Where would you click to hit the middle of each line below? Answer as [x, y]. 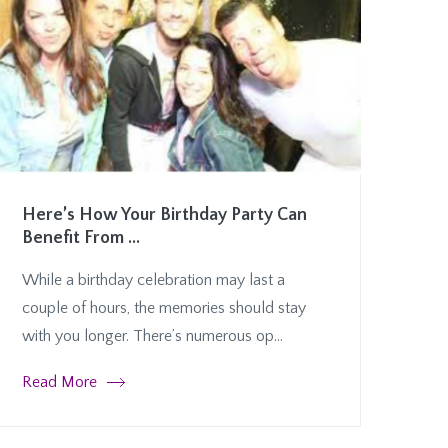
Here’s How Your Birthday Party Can [164, 214]
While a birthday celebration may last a [153, 279]
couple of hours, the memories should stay [164, 307]
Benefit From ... [81, 237]
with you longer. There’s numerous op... [152, 335]
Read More [59, 381]
